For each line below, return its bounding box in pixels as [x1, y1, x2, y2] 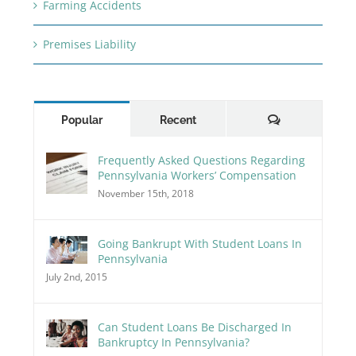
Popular [60, 114, 103, 127]
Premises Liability [42, 37, 136, 52]
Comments [280, 113, 338, 126]
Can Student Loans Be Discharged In [97, 319, 292, 335]
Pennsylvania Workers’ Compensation [97, 168, 296, 184]
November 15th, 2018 [97, 187, 194, 201]
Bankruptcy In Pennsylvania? [97, 335, 250, 350]
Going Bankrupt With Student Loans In [97, 236, 302, 252]
